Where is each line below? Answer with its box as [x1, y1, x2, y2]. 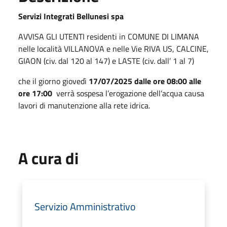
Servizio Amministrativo [34, 198, 136, 214]
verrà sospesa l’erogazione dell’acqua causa [54, 87, 204, 99]
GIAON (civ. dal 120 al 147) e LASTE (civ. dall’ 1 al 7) [18, 54, 194, 67]
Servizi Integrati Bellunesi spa [18, 10, 124, 22]
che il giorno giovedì [18, 74, 89, 87]
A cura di [18, 145, 79, 170]
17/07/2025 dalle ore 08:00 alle [89, 74, 201, 87]
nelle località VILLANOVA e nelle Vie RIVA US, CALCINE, [18, 42, 209, 55]
